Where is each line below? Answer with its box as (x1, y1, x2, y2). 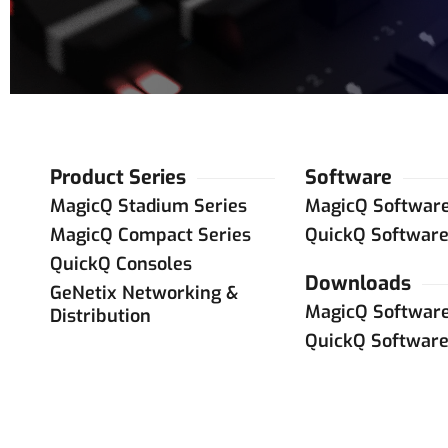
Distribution (50, 304, 151, 328)
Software (304, 164, 392, 191)
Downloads (304, 270, 411, 297)
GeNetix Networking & (50, 281, 238, 305)
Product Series (50, 164, 186, 191)
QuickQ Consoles (50, 252, 192, 276)
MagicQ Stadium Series (50, 194, 247, 218)
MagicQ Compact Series (50, 223, 251, 247)
